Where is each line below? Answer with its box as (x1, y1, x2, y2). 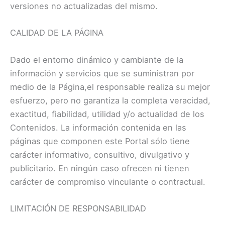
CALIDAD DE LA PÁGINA (10, 28, 103, 38)
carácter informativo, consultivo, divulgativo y (10, 149, 189, 160)
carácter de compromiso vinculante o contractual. (10, 176, 205, 187)
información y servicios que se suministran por (10, 68, 194, 78)
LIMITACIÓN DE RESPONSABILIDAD (10, 203, 146, 213)
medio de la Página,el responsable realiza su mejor (10, 81, 210, 92)
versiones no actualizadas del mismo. (10, 1, 158, 12)
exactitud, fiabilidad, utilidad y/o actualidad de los (10, 108, 204, 119)
